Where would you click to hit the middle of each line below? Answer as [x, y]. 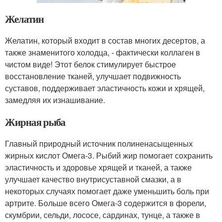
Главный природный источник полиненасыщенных [99, 144]
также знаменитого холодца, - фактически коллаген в [103, 53]
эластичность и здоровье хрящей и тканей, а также [98, 167]
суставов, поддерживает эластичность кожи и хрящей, [105, 88]
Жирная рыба [35, 122]
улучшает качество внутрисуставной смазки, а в [93, 179]
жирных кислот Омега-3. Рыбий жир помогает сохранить [109, 156]
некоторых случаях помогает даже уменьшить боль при [107, 191]
